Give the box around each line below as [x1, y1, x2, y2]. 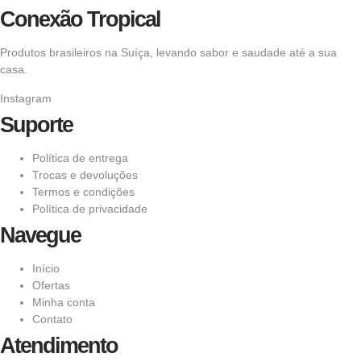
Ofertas [32, 278, 70, 292]
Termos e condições [32, 185, 135, 198]
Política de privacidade [32, 201, 147, 215]
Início [32, 261, 60, 275]
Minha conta [32, 295, 95, 309]
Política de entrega [32, 151, 128, 164]
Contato [32, 312, 73, 326]
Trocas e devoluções [32, 168, 138, 181]
